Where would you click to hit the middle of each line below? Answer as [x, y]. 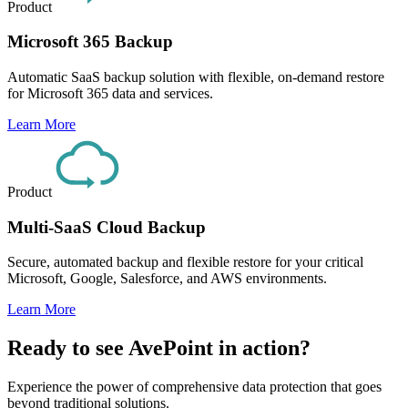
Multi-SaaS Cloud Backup [107, 227]
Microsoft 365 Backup [90, 42]
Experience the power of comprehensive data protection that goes [194, 387]
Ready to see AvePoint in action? [159, 348]
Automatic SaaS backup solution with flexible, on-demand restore [196, 76]
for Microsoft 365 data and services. [112, 93]
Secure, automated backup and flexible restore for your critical [185, 262]
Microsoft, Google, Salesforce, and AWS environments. [167, 279]
